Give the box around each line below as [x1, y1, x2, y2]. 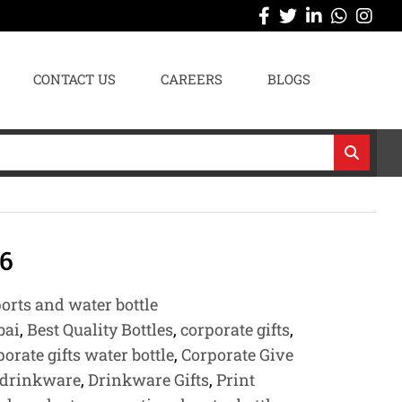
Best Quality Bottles [27, 319, 173, 340]
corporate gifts [180, 319, 290, 340]
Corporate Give [181, 344, 293, 365]
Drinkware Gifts [88, 369, 209, 390]
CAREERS [161, 70, 223, 88]
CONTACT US [33, 70, 117, 88]
